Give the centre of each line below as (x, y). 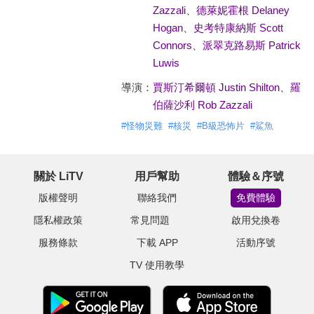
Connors (172, 45)
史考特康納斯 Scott (238, 28)
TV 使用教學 (157, 265)
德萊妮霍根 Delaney (243, 10)
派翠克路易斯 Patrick (251, 45)
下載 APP (157, 243)
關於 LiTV (58, 176)
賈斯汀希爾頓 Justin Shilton (216, 87)
